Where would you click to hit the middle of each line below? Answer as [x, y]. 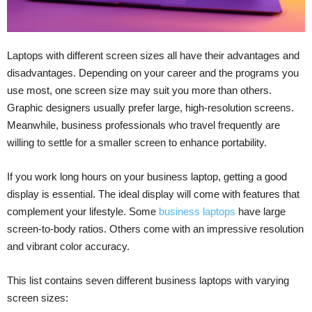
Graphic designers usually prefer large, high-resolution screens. [150, 108]
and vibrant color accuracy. [68, 247]
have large [260, 212]
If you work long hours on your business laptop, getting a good [147, 177]
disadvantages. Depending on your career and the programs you [153, 73]
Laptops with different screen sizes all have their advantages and [153, 56]
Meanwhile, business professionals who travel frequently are [143, 125]
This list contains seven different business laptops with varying [148, 281]
